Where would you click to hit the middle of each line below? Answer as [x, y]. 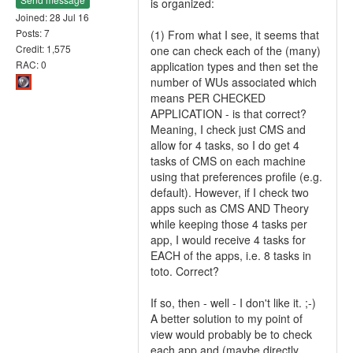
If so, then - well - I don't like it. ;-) [233, 303]
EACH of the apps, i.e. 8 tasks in [231, 255]
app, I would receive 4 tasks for [228, 240]
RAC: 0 [31, 64]
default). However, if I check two [230, 192]
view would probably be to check [231, 334]
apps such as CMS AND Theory [230, 208]
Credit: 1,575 [43, 48]
